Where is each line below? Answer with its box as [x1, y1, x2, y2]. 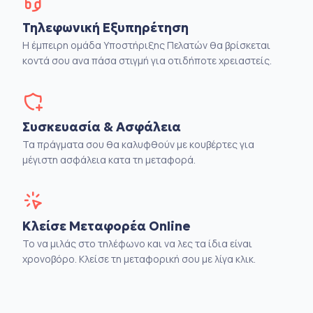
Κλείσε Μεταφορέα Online [22, 217, 190, 234]
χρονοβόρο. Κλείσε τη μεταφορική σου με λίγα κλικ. [22, 252, 256, 265]
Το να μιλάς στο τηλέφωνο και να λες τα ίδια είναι [22, 236, 252, 250]
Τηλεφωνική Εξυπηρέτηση [22, 19, 189, 36]
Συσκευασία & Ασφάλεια [22, 118, 181, 135]
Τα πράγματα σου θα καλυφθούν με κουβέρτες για [22, 137, 254, 151]
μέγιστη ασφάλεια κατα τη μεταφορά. [22, 152, 196, 166]
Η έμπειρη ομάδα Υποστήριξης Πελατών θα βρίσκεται [22, 38, 270, 52]
